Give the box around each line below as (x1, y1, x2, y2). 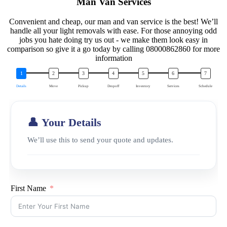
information (95, 53, 132, 62)
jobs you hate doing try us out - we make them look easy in (19, 35, 208, 44)
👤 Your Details (27, 116, 101, 129)
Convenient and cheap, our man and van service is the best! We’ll (9, 17, 218, 26)
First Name (11, 183, 46, 193)
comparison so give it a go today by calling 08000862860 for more (7, 44, 220, 53)
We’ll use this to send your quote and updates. (27, 135, 173, 144)
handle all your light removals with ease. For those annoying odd (10, 26, 217, 35)
